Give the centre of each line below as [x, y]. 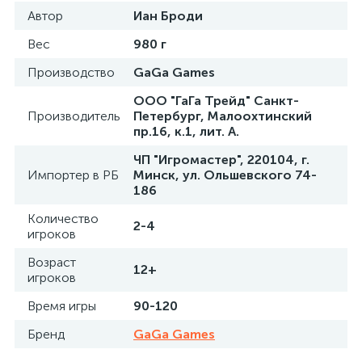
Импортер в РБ [73, 175]
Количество [63, 219]
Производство [71, 72]
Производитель [74, 116]
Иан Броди [168, 16]
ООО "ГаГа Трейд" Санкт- [216, 101]
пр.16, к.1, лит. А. [186, 131]
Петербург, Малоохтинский [223, 116]
